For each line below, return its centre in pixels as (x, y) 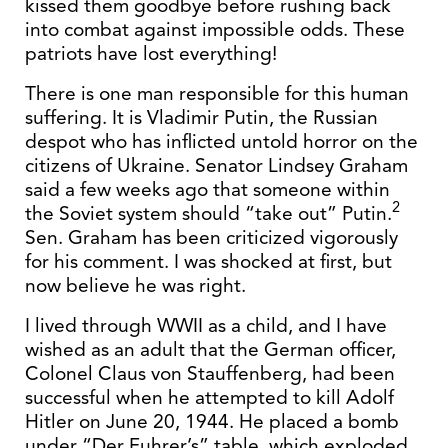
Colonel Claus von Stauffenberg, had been (210, 373)
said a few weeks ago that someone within (207, 189)
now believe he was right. (135, 285)
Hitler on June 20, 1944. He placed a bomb (212, 421)
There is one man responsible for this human (217, 93)
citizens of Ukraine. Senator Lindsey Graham (216, 165)
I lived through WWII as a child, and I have (206, 325)
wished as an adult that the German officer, (210, 349)
